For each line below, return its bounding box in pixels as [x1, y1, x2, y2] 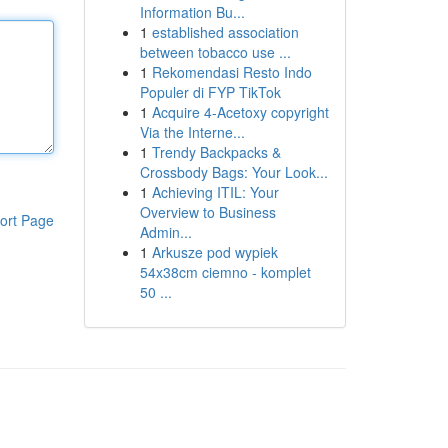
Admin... [139, 222, 192, 242]
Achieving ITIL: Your [151, 182, 279, 202]
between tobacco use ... [139, 42, 291, 62]
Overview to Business [139, 202, 276, 222]
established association [151, 22, 299, 42]
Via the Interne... [139, 122, 245, 142]
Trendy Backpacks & [151, 142, 281, 162]
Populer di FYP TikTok [139, 82, 281, 102]
